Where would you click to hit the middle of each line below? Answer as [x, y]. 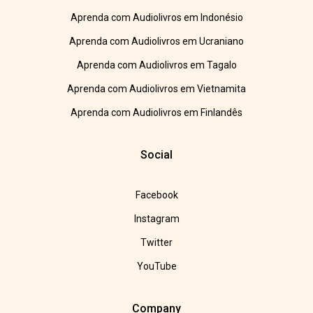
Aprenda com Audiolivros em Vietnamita [156, 89]
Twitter [156, 243]
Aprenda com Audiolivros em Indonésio [156, 18]
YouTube [156, 267]
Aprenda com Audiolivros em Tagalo [156, 65]
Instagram [156, 219]
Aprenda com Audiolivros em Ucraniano [156, 42]
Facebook [156, 195]
